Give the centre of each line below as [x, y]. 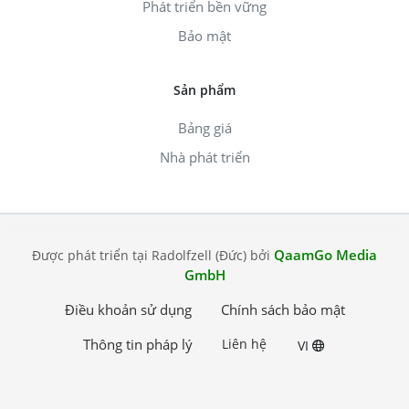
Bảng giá [204, 127]
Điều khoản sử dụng [128, 309]
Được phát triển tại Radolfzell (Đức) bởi [153, 255]
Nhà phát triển [204, 157]
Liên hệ [244, 343]
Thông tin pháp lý [137, 344]
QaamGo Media [325, 254]
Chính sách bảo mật [283, 309]
